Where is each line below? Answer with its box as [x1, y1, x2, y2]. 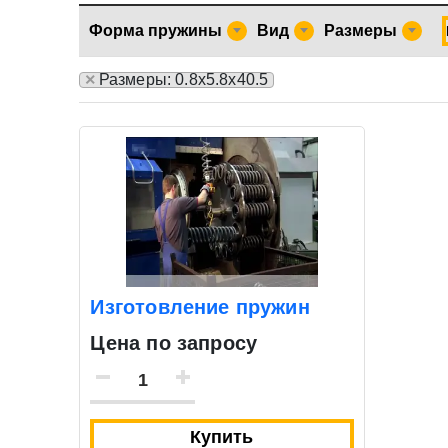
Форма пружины [89, 22, 223, 40]
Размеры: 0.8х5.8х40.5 [98, 71, 269, 89]
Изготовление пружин [90, 295, 310, 318]
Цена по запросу [90, 331, 258, 354]
